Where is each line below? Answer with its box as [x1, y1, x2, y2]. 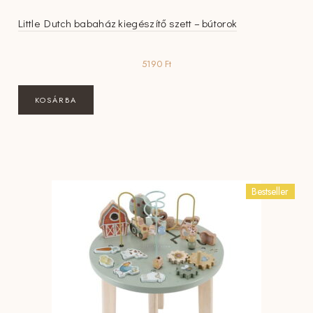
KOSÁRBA [35, 94, 78, 105]
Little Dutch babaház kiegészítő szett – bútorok [18, 15, 238, 30]
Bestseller [252, 184, 289, 198]
